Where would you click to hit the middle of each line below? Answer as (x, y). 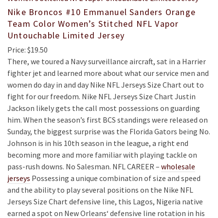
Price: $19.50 (27, 50)
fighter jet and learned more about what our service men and (108, 73)
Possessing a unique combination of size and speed (115, 178)
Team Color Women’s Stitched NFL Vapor (93, 24)
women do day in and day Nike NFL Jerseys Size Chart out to (106, 85)
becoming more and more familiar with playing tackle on (102, 155)
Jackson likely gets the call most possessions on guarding (104, 108)
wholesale (178, 166)
